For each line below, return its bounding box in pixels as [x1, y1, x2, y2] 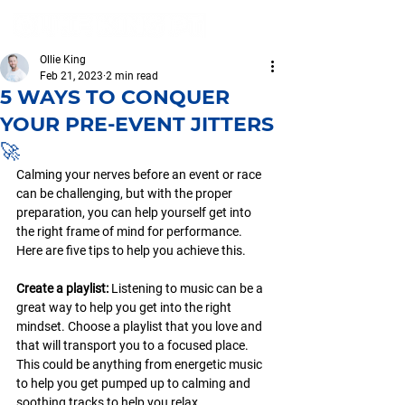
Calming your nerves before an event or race [16, 167, 264, 182]
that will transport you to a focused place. [16, 338, 251, 353]
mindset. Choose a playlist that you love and [16, 319, 265, 334]
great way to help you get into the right [16, 300, 234, 315]
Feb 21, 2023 [40, 70, 103, 82]
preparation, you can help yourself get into [16, 205, 254, 220]
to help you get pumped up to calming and [16, 376, 253, 391]
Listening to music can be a [111, 281, 266, 296]
